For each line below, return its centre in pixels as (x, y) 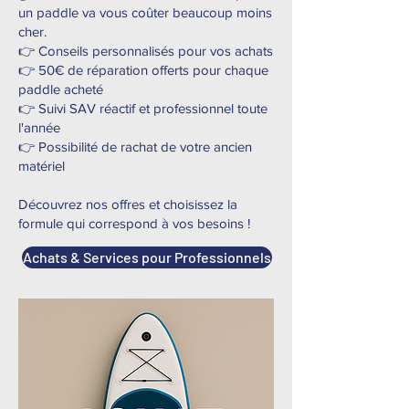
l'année (39, 127)
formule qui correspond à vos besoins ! (134, 223)
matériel (42, 166)
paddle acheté (61, 89)
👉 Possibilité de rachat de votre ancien (135, 147)
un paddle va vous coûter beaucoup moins (145, 12)
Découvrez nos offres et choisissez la (128, 204)
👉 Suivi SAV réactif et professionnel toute (143, 108)
